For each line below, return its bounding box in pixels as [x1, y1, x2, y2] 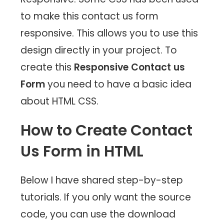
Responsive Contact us [74, 60, 185, 74]
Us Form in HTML [20, 141, 144, 162]
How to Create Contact [20, 120, 193, 141]
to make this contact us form [20, 9, 159, 23]
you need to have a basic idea [45, 77, 192, 91]
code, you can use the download [20, 207, 176, 221]
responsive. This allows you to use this [20, 26, 198, 40]
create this [20, 60, 74, 74]
